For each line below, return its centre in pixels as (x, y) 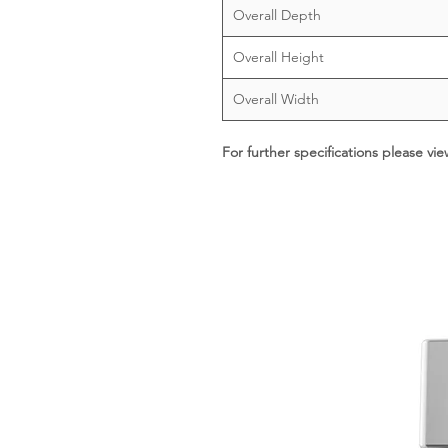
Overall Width (276, 99)
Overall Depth (277, 15)
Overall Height (278, 57)
